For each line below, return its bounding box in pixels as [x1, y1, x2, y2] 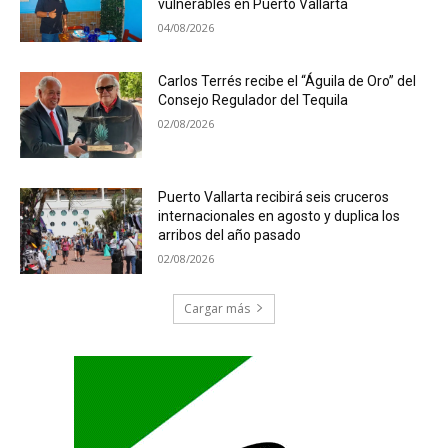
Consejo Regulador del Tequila [158, 92, 349, 109]
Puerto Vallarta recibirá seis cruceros [158, 188, 390, 205]
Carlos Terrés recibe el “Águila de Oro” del [158, 73, 417, 90]
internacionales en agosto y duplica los [158, 207, 401, 224]
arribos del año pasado [158, 226, 302, 243]
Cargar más [184, 299, 250, 317]
